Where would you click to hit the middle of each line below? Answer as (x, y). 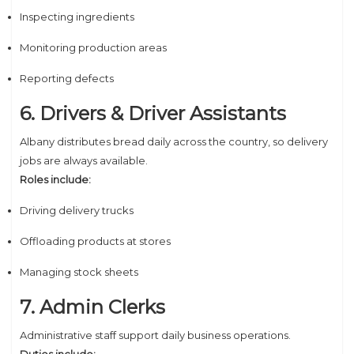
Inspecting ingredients (77, 17)
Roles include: (55, 179)
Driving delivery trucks (77, 210)
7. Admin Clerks (92, 307)
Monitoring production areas (93, 47)
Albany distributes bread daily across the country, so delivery (174, 141)
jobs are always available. (84, 160)
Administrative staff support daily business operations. (155, 335)
